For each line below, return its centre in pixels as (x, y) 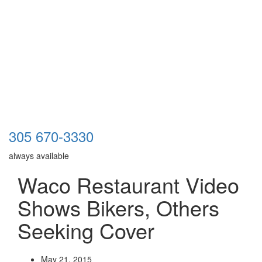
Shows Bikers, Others (118, 207)
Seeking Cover (86, 230)
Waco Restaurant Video (128, 185)
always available (39, 156)
